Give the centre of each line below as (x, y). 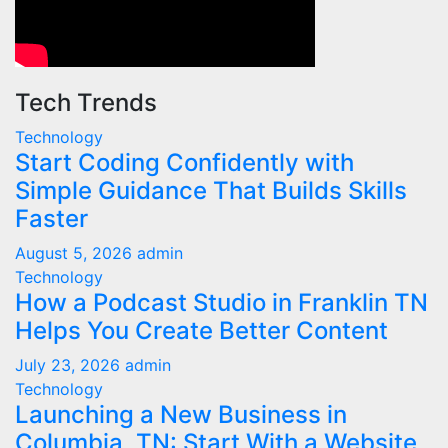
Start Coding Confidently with (184, 163)
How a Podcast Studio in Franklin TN (221, 303)
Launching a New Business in (181, 415)
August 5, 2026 (76, 253)
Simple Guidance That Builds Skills (211, 191)
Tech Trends (86, 103)
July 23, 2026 (70, 365)
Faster (51, 219)
